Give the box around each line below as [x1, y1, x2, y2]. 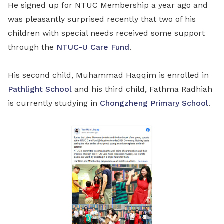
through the [8, 42, 56, 52]
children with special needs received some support [8, 28, 205, 38]
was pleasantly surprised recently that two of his [8, 14, 196, 24]
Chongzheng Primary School [100, 98, 208, 108]
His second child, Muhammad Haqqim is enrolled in [8, 70, 209, 80]
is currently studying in [8, 98, 100, 108]
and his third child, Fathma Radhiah [72, 84, 212, 94]
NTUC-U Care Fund [56, 42, 129, 52]
